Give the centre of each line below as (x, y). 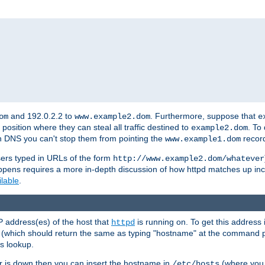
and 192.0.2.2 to (41, 116)
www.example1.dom (203, 139)
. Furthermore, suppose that (204, 116)
